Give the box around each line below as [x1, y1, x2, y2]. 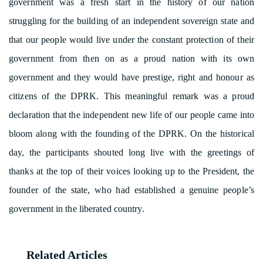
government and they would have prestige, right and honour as [9, 72, 254, 83]
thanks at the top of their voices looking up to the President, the [9, 166, 254, 177]
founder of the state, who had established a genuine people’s [9, 185, 254, 195]
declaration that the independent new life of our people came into [9, 110, 254, 120]
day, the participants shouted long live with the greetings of [9, 147, 254, 158]
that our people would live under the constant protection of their [9, 35, 254, 45]
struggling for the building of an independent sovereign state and [9, 16, 254, 26]
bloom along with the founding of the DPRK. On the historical [9, 129, 254, 139]
